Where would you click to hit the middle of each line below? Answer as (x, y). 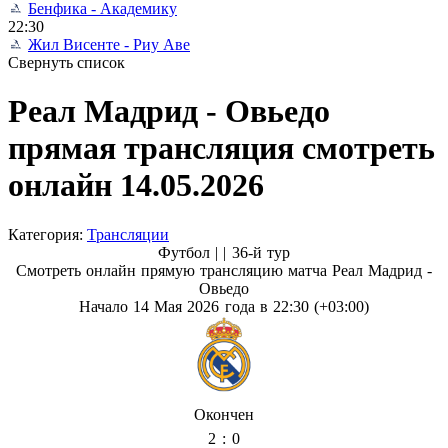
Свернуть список (66, 62)
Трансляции (128, 234)
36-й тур (260, 252)
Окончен (224, 414)
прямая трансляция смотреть (221, 148)
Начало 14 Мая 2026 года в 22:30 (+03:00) (224, 306)
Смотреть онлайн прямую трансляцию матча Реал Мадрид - (224, 270)
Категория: (47, 234)
